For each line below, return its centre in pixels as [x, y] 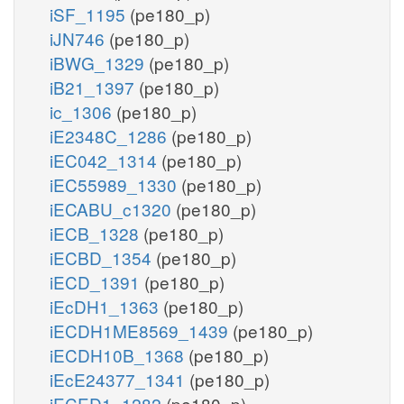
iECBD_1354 [103, 257]
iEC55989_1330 [115, 184]
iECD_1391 [97, 281]
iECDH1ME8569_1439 [141, 330]
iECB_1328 [96, 233]
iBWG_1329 [99, 62]
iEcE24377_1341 [119, 379]
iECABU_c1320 [113, 208]
